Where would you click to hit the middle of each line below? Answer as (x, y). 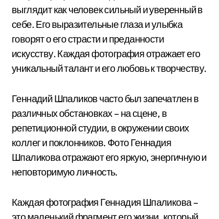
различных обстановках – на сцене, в (89, 113)
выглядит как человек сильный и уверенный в (107, 10)
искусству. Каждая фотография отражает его (106, 54)
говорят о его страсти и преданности (88, 39)
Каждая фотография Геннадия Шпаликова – (105, 202)
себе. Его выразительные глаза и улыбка (97, 24)
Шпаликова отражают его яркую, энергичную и (109, 157)
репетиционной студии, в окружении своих (100, 128)
